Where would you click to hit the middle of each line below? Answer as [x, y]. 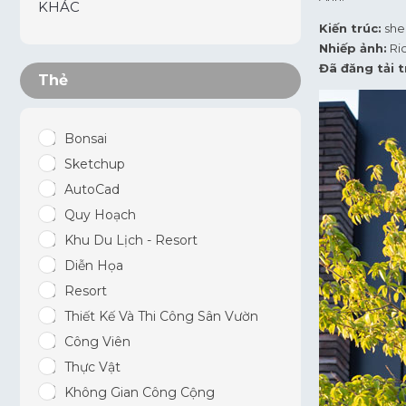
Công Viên [97, 342]
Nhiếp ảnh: [353, 48]
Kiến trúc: [350, 29]
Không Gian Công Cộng [140, 392]
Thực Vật [92, 367]
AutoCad [92, 189]
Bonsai [86, 139]
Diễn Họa [94, 266]
